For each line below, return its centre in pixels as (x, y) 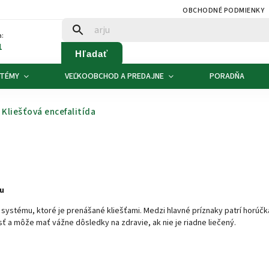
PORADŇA (227, 76)
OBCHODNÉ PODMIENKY (224, 11)
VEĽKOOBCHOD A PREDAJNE (114, 76)
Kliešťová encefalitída (49, 112)
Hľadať (92, 53)
